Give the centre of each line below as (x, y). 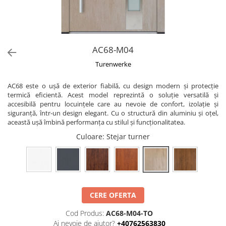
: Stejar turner (126, 136)
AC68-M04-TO (129, 213)
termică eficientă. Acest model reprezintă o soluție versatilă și (113, 95)
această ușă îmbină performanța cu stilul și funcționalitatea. (96, 122)
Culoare (89, 136)
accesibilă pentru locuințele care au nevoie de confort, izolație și (113, 104)
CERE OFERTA (113, 195)
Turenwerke (113, 64)
